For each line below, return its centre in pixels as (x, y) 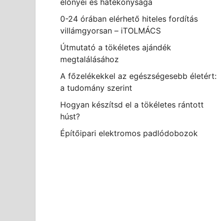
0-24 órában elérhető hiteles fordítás (129, 19)
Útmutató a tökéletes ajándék (116, 47)
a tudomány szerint (96, 88)
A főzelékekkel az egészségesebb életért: (138, 76)
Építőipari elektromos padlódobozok (129, 133)
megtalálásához (90, 59)
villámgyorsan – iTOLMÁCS (110, 31)
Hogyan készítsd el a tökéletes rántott (132, 105)
